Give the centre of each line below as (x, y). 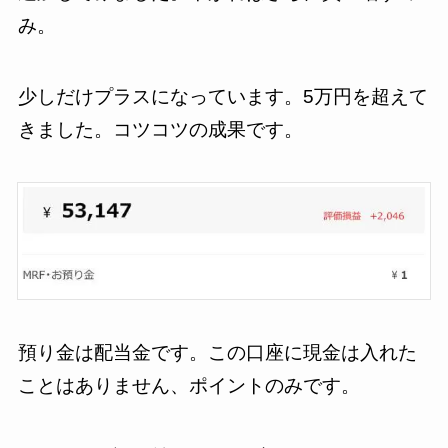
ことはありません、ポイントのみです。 (188, 386)
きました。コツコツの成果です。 (160, 129)
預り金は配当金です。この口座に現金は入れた (217, 353)
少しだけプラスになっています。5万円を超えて (222, 96)
